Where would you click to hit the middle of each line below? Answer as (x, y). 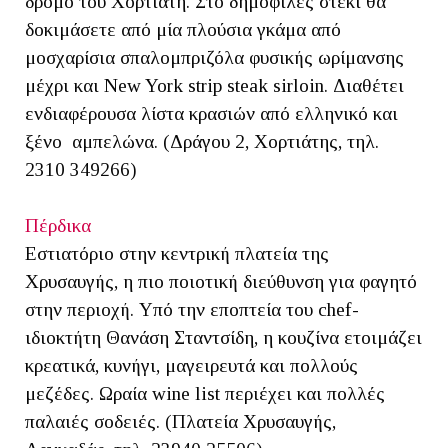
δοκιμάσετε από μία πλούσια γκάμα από (183, 30)
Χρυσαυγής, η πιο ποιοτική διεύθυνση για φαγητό (221, 282)
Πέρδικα (58, 226)
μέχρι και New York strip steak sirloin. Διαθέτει (214, 86)
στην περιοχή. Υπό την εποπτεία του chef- (192, 310)
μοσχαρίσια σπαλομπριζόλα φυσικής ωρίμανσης (214, 58)
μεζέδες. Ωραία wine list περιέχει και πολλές (205, 394)
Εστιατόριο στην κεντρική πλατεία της (177, 254)
